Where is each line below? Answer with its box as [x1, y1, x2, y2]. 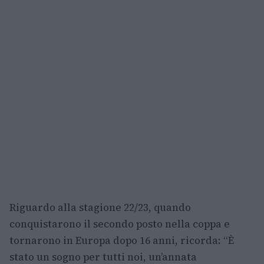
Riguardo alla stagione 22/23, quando [9, 200, 191, 214]
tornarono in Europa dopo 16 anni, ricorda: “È [9, 233, 234, 247]
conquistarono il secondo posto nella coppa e [9, 216, 230, 231]
